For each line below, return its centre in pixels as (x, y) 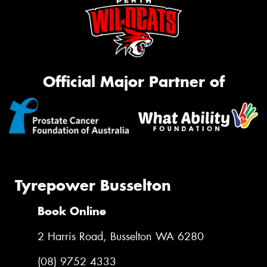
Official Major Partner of (133, 81)
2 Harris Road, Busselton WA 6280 (121, 237)
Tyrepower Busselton (93, 185)
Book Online (72, 212)
